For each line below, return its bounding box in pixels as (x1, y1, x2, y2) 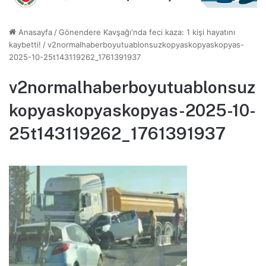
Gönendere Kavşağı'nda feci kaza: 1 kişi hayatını (59, 27, 235, 37)
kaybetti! (9, 39, 41, 49)
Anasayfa (16, 27, 52, 37)
